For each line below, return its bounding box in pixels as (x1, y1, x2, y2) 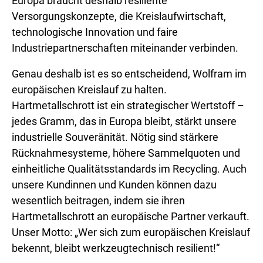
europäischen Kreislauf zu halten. (12, 83, 167, 96)
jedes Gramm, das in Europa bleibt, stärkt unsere (12, 115, 237, 127)
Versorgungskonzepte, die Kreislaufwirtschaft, (12, 10, 226, 22)
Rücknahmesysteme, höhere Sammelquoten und (12, 147, 240, 159)
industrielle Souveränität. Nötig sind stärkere (12, 131, 218, 143)
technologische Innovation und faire (12, 26, 178, 38)
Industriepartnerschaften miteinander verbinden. (12, 42, 238, 54)
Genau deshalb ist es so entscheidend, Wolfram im (12, 68, 247, 80)
